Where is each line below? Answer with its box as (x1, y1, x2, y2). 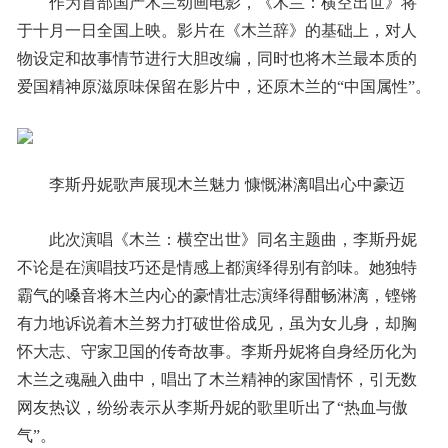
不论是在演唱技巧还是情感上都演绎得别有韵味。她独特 (16, 259, 417, 276)
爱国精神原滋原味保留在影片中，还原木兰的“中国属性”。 (16, 78, 431, 95)
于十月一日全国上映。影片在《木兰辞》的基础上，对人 (16, 22, 417, 39)
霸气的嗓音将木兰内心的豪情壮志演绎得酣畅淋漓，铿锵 (16, 287, 417, 304)
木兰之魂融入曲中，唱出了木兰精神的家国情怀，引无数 (16, 371, 417, 388)
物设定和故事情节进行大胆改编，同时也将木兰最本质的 (16, 50, 417, 67)
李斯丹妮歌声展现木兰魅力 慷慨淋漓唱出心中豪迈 (48, 176, 405, 193)
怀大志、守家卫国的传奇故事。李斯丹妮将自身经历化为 (16, 343, 417, 360)
